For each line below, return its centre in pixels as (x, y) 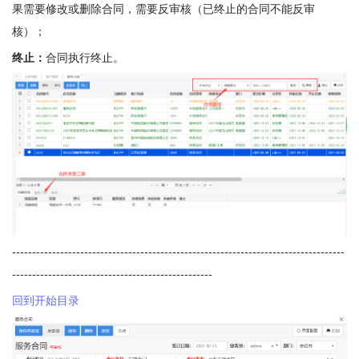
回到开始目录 (46, 301)
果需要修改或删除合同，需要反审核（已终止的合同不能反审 (163, 9)
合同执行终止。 (85, 58)
